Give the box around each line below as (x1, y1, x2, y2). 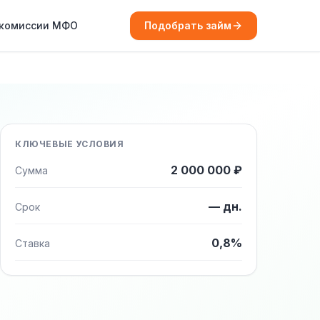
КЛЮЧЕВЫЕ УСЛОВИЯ (15, 139, 124, 149)
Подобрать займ (144, 19, 231, 31)
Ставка (15, 237, 50, 249)
